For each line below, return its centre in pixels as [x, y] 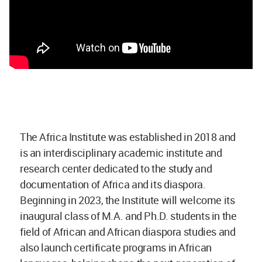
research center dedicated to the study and [116, 168]
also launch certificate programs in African [116, 247]
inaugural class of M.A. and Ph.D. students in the [128, 216]
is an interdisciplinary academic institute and [121, 152]
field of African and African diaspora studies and [128, 231]
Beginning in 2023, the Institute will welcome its [127, 200]
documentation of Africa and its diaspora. [113, 184]
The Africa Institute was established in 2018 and [128, 137]
